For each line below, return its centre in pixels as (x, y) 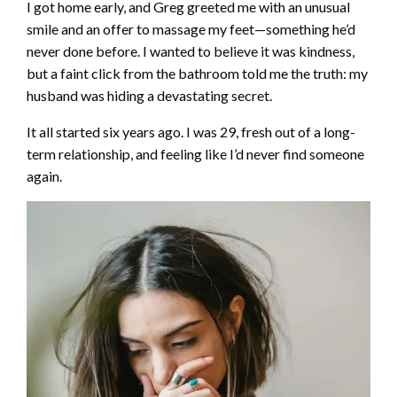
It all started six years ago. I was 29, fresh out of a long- (191, 131)
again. (44, 175)
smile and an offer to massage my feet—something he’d (191, 28)
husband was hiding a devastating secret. (149, 95)
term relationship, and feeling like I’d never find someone (195, 153)
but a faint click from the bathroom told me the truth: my (197, 73)
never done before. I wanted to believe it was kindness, (191, 51)
